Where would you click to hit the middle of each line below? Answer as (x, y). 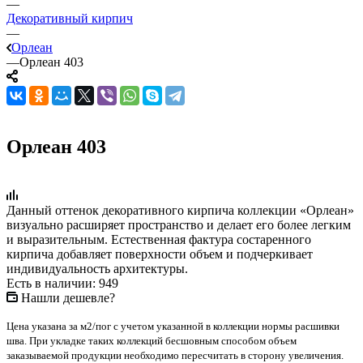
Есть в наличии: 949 (62, 283)
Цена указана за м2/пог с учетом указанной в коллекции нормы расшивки (173, 326)
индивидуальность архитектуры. (97, 268)
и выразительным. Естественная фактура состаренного (159, 239)
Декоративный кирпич (70, 18)
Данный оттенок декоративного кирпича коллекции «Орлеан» (180, 210)
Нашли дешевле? (68, 297)
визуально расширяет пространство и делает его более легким (179, 224)
